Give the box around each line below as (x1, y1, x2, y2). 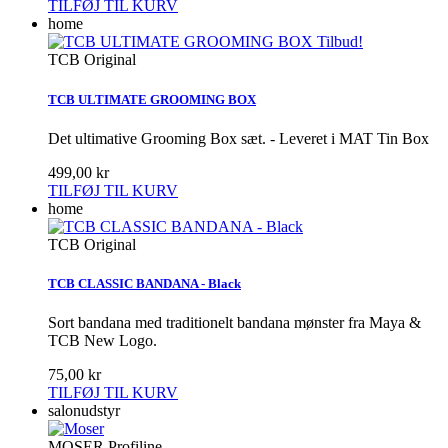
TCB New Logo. (48, 332, 161, 350)
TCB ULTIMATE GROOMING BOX (48, 91, 256, 107)
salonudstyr (48, 402, 120, 420)
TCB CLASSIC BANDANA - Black (48, 275, 241, 291)
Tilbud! (317, 33, 363, 51)
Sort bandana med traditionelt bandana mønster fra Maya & (48, 314, 421, 332)
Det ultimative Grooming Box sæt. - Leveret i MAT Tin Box (48, 129, 429, 147)
